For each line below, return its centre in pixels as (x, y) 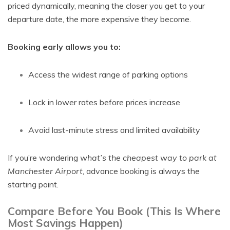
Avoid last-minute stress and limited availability (114, 130)
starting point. (33, 184)
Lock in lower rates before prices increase (104, 102)
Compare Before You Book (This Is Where (114, 211)
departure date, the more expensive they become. (99, 19)
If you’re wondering (44, 158)
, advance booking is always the (141, 171)
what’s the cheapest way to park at (148, 158)
